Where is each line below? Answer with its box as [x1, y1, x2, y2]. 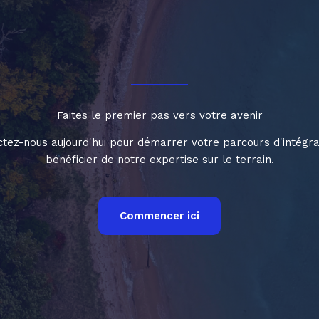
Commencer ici [120, 209, 199, 222]
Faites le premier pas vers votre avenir [56, 109, 263, 122]
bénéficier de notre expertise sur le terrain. [45, 153, 274, 166]
